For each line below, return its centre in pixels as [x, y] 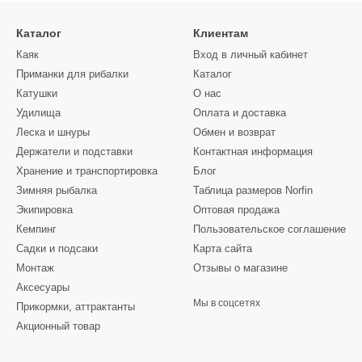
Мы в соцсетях [227, 303]
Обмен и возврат [234, 133]
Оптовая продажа [236, 210]
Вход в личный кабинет [250, 55]
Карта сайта [223, 249]
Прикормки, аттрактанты [76, 307]
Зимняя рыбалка [57, 191]
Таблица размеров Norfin [253, 191]
